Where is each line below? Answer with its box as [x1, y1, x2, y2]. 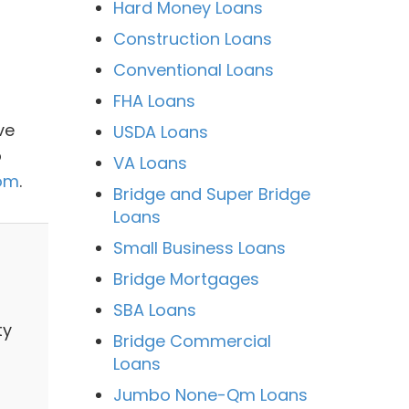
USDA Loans [112, 121, 208, 143]
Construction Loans [112, 27, 272, 50]
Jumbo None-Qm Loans [112, 383, 308, 406]
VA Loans [112, 152, 187, 174]
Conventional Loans [112, 58, 274, 81]
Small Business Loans [112, 236, 286, 259]
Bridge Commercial [112, 330, 271, 352]
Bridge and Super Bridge [112, 183, 310, 205]
